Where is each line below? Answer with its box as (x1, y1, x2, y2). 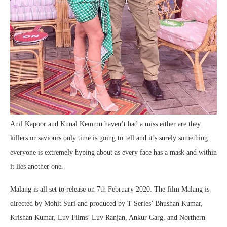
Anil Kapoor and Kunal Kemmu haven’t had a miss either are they (10, 120, 201, 128)
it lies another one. (10, 162, 63, 170)
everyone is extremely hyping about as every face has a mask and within (10, 148, 217, 156)
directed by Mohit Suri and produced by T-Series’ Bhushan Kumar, (10, 199, 203, 207)
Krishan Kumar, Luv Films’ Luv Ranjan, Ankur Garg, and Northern (10, 213, 205, 221)
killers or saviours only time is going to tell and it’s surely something (10, 134, 208, 142)
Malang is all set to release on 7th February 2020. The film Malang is (10, 185, 209, 193)
